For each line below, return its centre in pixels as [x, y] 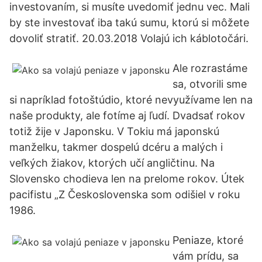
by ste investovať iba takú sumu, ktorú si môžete [129, 23]
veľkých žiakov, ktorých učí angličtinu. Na [112, 163]
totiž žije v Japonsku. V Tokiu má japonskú [114, 131]
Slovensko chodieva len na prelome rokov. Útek [127, 179]
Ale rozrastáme [210, 68]
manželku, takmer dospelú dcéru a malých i [116, 147]
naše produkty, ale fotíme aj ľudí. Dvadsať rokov [127, 116]
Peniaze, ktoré [208, 240]
